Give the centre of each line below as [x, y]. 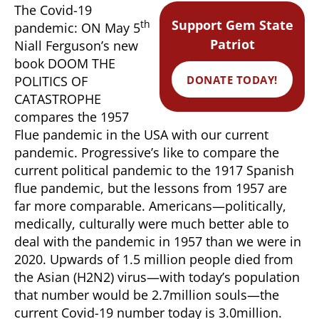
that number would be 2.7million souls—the [147, 295]
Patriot [232, 44]
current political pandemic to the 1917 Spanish [154, 170]
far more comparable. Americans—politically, [150, 206]
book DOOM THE [65, 63]
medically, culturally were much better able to [152, 224]
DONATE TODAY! [232, 79]
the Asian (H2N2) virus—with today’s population [157, 277]
